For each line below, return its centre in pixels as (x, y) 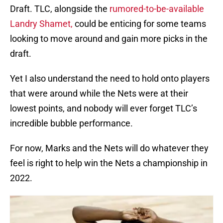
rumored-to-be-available (157, 9)
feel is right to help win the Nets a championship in (109, 163)
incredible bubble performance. (71, 123)
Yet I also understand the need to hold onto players (110, 79)
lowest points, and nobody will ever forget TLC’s (104, 109)
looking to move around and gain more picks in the (109, 39)
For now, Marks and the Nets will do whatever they (109, 148)
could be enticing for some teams (139, 24)
